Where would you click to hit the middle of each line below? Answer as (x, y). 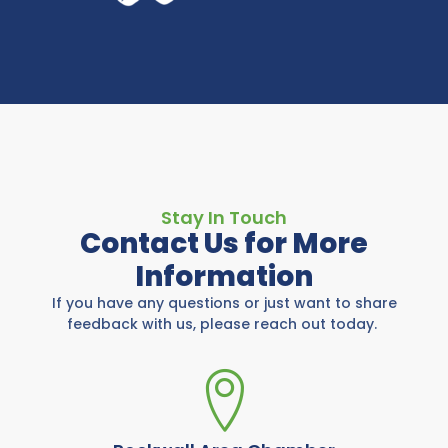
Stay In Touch (224, 217)
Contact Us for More (224, 243)
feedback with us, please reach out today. (224, 323)
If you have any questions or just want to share (224, 302)
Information (224, 276)
